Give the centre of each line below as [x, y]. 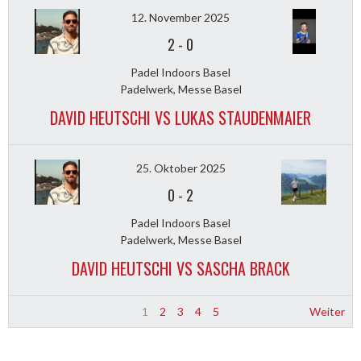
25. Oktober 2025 [180, 168]
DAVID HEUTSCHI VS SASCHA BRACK [180, 268]
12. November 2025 [180, 17]
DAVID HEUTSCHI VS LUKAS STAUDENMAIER [180, 118]
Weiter [328, 311]
